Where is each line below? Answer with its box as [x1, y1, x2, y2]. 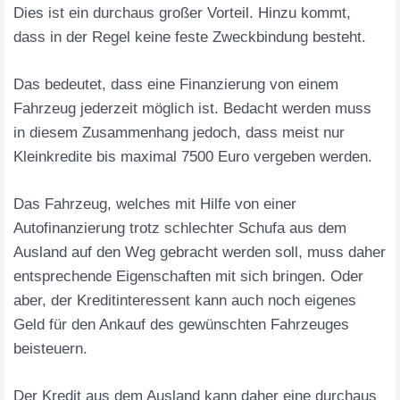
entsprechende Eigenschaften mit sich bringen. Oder [13, 268, 363, 285]
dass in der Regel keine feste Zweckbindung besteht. [13, 29, 366, 46]
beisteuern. [13, 340, 87, 357]
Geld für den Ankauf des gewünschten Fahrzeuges [13, 316, 349, 333]
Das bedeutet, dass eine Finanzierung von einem [13, 76, 338, 93]
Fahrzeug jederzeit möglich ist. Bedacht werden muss [13, 100, 371, 117]
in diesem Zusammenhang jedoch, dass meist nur [13, 124, 345, 141]
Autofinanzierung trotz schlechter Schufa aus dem [13, 220, 346, 237]
